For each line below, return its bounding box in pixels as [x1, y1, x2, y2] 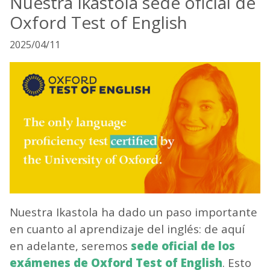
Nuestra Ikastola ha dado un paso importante [10, 204, 258, 221]
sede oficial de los [131, 238, 236, 254]
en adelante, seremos [10, 238, 131, 254]
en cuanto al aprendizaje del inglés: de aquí [10, 221, 245, 237]
